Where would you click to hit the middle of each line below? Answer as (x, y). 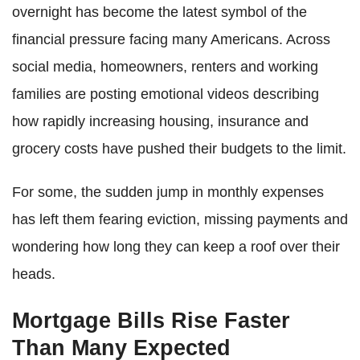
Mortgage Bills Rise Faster (151, 320)
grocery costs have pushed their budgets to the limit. (179, 148)
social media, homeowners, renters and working (165, 66)
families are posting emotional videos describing (166, 94)
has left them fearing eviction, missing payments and (180, 219)
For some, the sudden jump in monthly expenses (168, 192)
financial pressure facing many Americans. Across (171, 39)
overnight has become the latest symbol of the (160, 12)
